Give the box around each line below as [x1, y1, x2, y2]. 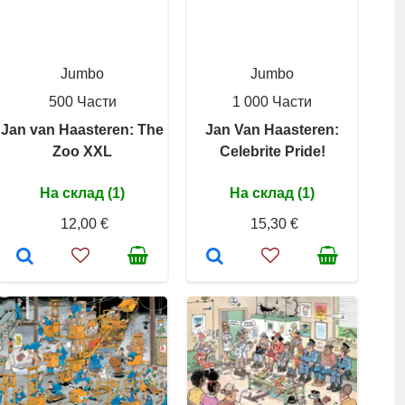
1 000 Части [232, 94, 312, 109]
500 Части [48, 94, 117, 109]
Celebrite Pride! [219, 144, 325, 159]
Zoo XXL [52, 144, 112, 159]
